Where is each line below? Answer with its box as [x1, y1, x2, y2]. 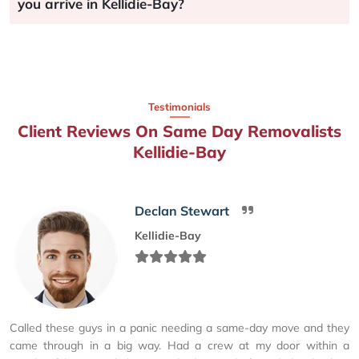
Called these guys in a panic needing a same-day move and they [10, 320, 349, 335]
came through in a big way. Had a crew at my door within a [10, 337, 349, 353]
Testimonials [148, 99, 211, 113]
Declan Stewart [135, 202, 229, 219]
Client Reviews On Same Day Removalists [18, 120, 341, 141]
